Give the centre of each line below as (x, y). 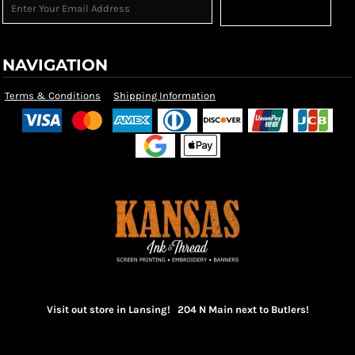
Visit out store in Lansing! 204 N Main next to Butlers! (177, 310)
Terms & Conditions (53, 95)
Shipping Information (164, 95)
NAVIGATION (55, 65)
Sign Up (276, 11)
